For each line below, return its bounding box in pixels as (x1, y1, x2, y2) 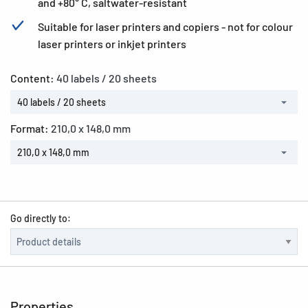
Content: (10, 71, 56, 85)
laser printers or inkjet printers (38, 37, 186, 50)
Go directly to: (10, 212, 71, 224)
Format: (10, 122, 51, 135)
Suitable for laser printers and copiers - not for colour (38, 20, 293, 33)
